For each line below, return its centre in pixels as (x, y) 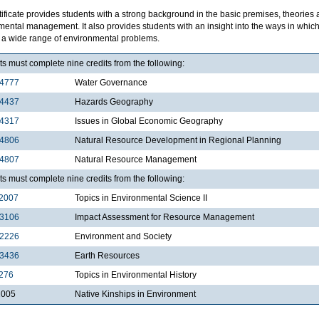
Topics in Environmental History (136, 274)
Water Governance (111, 82)
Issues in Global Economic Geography (149, 121)
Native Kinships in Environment (135, 294)
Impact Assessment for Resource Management (164, 217)
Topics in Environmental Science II (141, 198)
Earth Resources (107, 255)
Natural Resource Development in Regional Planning (178, 140)
